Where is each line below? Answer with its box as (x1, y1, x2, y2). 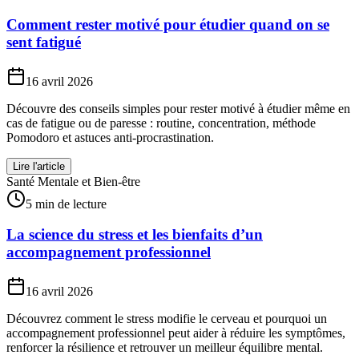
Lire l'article (13, 159, 65, 172)
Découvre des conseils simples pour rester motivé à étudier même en (6, 101, 350, 115)
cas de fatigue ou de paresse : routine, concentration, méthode (6, 115, 316, 130)
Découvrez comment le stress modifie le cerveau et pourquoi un (6, 311, 327, 325)
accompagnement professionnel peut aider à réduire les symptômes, (6, 325, 345, 340)
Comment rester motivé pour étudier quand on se (6, 15, 329, 33)
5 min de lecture (26, 196, 107, 211)
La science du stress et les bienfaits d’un (6, 226, 263, 244)
